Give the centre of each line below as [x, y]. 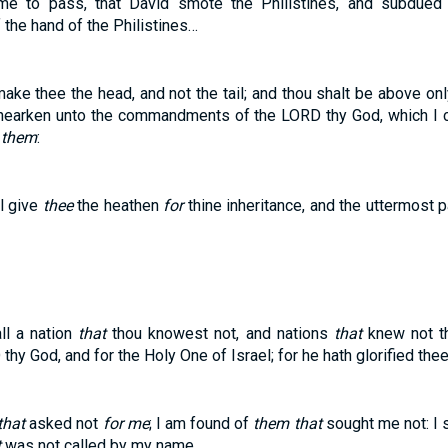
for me [125, 423]
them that [287, 423]
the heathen [118, 205]
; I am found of [201, 423]
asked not [64, 423]
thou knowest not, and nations [220, 333]
